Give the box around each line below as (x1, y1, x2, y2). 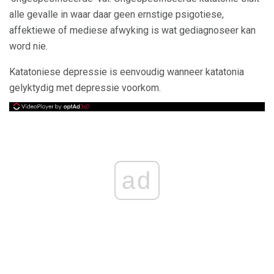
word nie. (9, 40, 48, 53)
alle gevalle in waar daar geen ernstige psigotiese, (9, 9, 224, 21)
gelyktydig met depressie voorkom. (9, 82, 161, 94)
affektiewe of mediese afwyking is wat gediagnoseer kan (9, 24, 256, 37)
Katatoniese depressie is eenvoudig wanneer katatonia (9, 66, 244, 78)
